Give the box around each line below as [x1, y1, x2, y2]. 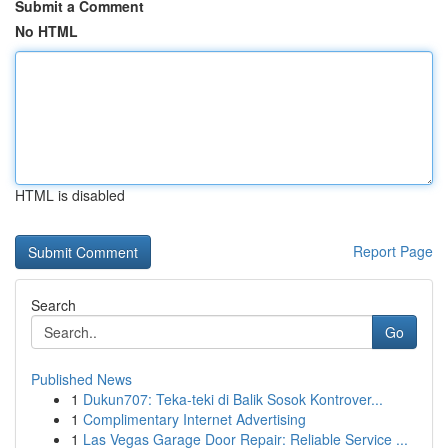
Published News [31, 369, 132, 389]
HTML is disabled [15, 185, 125, 205]
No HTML [15, 21, 78, 41]
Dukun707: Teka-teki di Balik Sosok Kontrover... [83, 389, 383, 409]
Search [31, 295, 76, 315]
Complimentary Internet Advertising [83, 409, 306, 429]
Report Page [353, 241, 433, 261]
